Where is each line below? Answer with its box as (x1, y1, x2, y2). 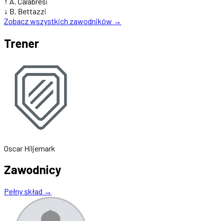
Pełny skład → (4, 186, 52, 196)
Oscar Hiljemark (4, 143, 55, 153)
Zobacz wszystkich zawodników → (4, 16, 121, 26)
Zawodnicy (4, 162, 61, 177)
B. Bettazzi (9, 6, 46, 16)
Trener (4, 36, 39, 50)
